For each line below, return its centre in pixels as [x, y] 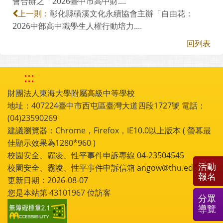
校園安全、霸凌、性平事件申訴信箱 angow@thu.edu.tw [108, 167]
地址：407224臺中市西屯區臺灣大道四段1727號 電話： [107, 105]
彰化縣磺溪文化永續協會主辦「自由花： [121, 13]
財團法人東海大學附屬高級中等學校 [71, 93]
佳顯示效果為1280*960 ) [52, 143]
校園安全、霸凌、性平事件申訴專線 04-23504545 [96, 155]
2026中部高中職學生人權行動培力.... [77, 26]
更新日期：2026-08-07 [48, 180]
